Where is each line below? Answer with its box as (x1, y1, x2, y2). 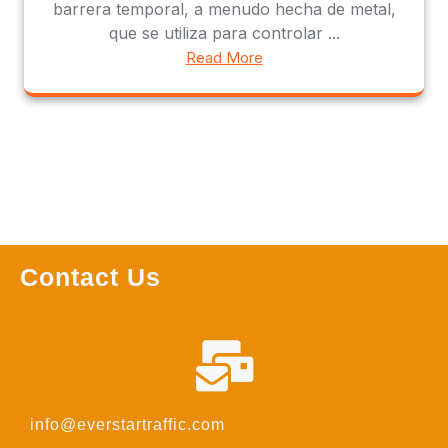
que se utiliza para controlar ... (108, 22, 340, 43)
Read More (185, 47, 263, 67)
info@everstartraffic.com (30, 415, 225, 433)
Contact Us (20, 262, 161, 291)
